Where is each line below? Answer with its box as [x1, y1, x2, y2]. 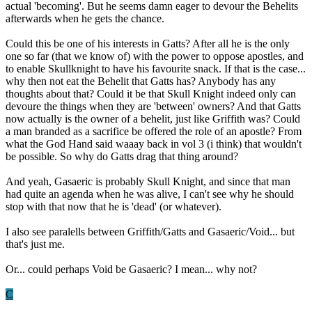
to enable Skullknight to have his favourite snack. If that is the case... [6, 62, 306, 75]
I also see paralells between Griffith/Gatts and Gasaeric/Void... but [6, 225, 295, 237]
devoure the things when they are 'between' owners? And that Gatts [6, 100, 301, 112]
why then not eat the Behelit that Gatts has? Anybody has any [6, 75, 276, 87]
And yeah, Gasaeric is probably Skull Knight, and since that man [6, 175, 290, 187]
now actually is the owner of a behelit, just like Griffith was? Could [6, 112, 300, 125]
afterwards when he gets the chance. [6, 12, 164, 24]
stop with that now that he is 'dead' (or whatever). [6, 200, 221, 212]
